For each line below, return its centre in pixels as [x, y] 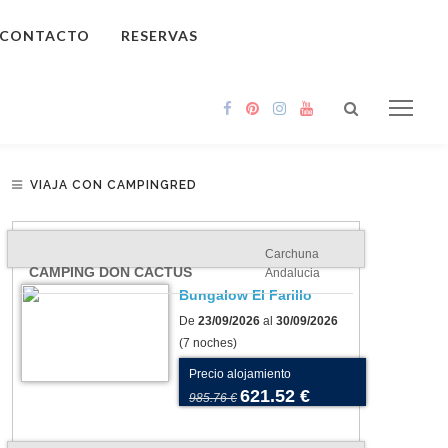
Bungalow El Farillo [245, 295]
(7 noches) [208, 343]
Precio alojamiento [240, 374]
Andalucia [292, 273]
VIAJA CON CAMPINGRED [113, 185]
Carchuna [292, 254]
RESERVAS [159, 35]
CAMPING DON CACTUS [110, 272]
